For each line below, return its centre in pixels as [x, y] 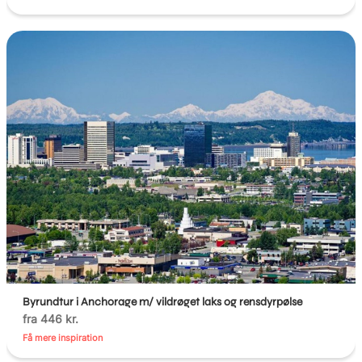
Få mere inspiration [63, 338]
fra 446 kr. [51, 319]
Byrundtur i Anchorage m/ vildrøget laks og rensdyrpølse [163, 302]
